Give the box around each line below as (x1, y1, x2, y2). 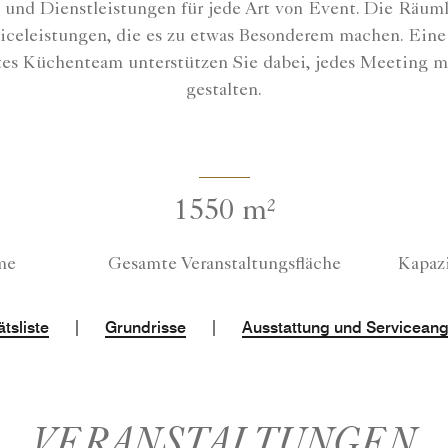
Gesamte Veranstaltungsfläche (107, 256, 341, 275)
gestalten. (186, 81, 262, 100)
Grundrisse (105, 318, 186, 338)
